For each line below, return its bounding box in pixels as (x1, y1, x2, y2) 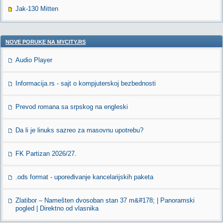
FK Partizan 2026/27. (15, 150, 77, 157)
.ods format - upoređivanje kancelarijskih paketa (15, 173, 153, 181)
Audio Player (15, 56, 52, 64)
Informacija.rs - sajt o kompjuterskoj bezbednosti (15, 80, 156, 87)
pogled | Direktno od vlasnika (15, 205, 99, 212)
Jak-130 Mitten (15, 5, 58, 12)
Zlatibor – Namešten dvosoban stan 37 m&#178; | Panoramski (15, 197, 195, 204)
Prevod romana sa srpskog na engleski (15, 103, 128, 111)
